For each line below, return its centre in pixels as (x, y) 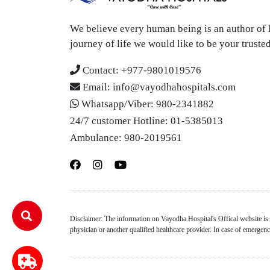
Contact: (100, 70)
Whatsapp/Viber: (117, 104)
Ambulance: (96, 137)
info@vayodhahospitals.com (173, 87)
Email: (96, 87)
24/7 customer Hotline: (119, 121)
